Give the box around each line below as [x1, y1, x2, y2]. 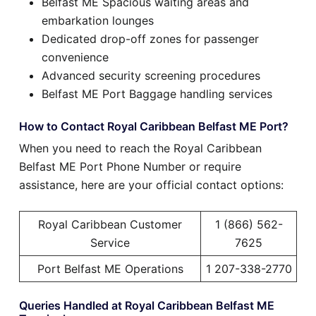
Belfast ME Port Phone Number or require [19, 159, 241, 174]
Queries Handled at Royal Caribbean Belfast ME [19, 298, 274, 313]
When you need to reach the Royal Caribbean [19, 141, 262, 156]
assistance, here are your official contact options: [19, 178, 284, 193]
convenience [42, 50, 109, 65]
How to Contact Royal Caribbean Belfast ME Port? [19, 119, 288, 134]
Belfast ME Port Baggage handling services [42, 87, 272, 102]
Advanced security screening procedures [42, 68, 260, 83]
